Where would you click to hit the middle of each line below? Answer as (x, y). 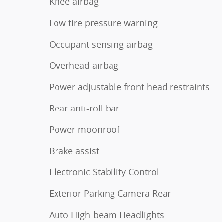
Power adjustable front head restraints (129, 86)
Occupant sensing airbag (101, 44)
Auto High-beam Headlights (107, 214)
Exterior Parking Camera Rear (110, 193)
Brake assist (74, 150)
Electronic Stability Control (104, 172)
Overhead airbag (84, 65)
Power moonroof (84, 129)
